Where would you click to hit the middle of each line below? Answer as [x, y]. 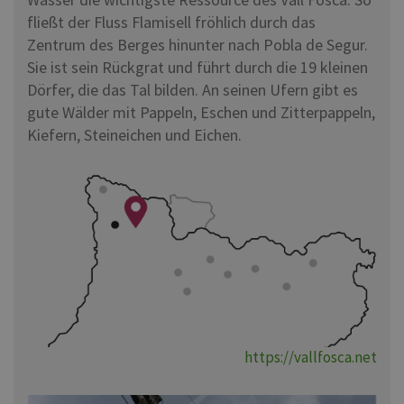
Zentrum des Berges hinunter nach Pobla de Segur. [197, 44]
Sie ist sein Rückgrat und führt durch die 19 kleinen [197, 67]
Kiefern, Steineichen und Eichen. [134, 134]
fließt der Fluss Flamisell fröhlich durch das [171, 22]
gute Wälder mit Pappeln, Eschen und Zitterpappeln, [201, 112]
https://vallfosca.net [311, 357]
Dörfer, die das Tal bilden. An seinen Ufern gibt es [193, 89]
